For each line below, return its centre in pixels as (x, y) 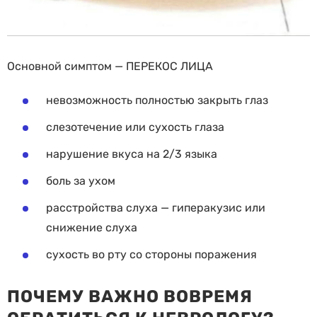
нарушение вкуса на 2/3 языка (132, 154)
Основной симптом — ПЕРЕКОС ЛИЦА (110, 67)
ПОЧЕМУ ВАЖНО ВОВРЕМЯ (130, 297)
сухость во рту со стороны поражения (151, 255)
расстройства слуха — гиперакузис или (156, 208)
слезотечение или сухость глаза (135, 127)
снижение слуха (92, 228)
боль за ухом (81, 181)
